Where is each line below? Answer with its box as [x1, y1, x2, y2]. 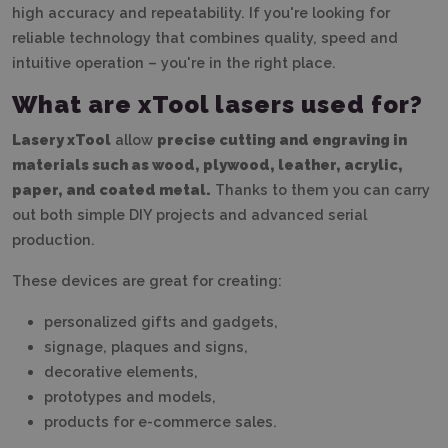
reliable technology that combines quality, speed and [12, 28, 398, 46]
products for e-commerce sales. [44, 412, 277, 430]
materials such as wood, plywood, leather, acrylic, [12, 155, 403, 173]
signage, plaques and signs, [44, 337, 248, 355]
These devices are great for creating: [12, 271, 282, 289]
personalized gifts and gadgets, [44, 312, 278, 330]
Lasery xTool [12, 130, 111, 148]
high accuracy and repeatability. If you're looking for [12, 3, 390, 21]
